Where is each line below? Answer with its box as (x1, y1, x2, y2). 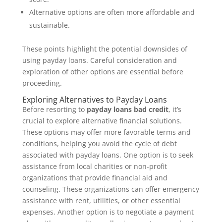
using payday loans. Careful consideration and (22, 55, 177, 65)
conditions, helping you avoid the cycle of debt (22, 139, 177, 148)
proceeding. (22, 78, 62, 88)
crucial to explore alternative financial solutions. (22, 116, 182, 125)
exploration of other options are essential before (22, 67, 183, 76)
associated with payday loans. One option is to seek (22, 150, 193, 160)
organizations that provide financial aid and (22, 173, 167, 182)
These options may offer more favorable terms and (22, 127, 191, 137)
